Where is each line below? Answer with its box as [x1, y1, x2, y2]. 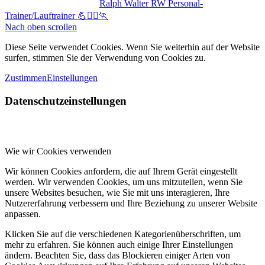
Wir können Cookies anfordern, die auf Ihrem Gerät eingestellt [5, 166, 237, 176]
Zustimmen [5, 73, 47, 83]
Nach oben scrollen [5, 22, 77, 33]
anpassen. [5, 208, 41, 219]
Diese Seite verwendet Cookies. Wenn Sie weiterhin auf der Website [5, 42, 260, 53]
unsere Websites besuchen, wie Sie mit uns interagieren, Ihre [5, 187, 230, 198]
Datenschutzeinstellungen [5, 95, 127, 108]
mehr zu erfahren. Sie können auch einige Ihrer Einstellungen [5, 239, 233, 250]
